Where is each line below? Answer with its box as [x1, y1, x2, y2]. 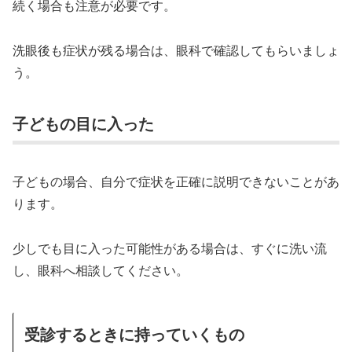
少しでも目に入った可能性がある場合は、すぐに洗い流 [13, 238, 327, 257]
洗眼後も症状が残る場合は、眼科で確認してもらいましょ [13, 40, 339, 59]
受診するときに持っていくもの [24, 321, 244, 345]
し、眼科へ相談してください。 [13, 260, 189, 279]
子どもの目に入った [13, 112, 154, 135]
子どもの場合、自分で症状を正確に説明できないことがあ [13, 171, 339, 190]
